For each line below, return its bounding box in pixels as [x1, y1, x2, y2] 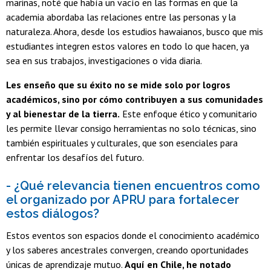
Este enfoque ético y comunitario [120, 108, 257, 120]
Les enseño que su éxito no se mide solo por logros [6, 79, 230, 91]
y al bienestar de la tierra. [6, 108, 120, 120]
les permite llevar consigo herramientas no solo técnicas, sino [6, 122, 256, 135]
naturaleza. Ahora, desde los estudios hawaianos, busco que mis [6, 25, 263, 38]
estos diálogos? [6, 206, 99, 221]
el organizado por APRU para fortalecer [6, 192, 240, 207]
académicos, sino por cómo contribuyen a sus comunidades [6, 93, 263, 106]
